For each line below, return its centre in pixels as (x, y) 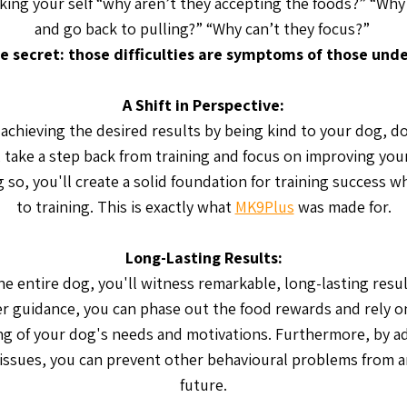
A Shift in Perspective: (203, 105)
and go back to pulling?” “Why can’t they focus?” (203, 29)
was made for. (342, 207)
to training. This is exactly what (125, 207)
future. (203, 385)
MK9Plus (264, 207)
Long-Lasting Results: (203, 258)
